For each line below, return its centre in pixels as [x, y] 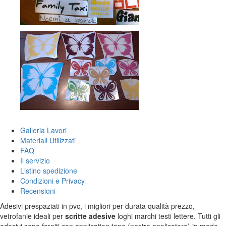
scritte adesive [90, 216]
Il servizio [35, 160]
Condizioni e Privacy [52, 181]
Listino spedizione [49, 171]
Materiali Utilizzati [48, 140]
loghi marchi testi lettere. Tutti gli [168, 216]
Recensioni [38, 191]
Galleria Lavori [43, 130]
